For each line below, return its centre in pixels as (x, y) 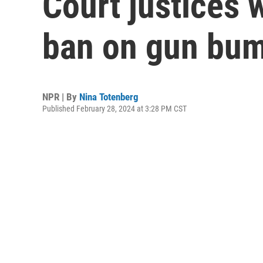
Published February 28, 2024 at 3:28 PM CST (114, 109)
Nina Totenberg (109, 97)
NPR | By (61, 97)
